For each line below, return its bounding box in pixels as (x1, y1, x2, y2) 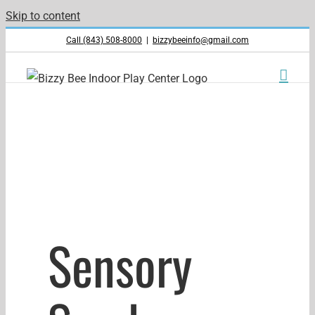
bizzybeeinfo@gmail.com (153, 35, 249, 46)
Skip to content (6, 9, 80, 22)
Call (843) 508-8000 (66, 35, 142, 46)
